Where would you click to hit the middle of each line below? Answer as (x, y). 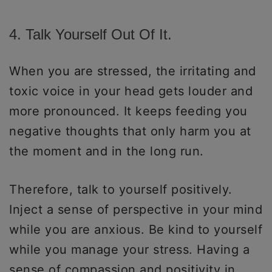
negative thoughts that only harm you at (130, 131)
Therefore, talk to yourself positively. (121, 190)
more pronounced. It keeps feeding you (128, 111)
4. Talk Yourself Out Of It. (93, 35)
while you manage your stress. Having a (129, 250)
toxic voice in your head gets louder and (131, 91)
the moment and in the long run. (107, 151)
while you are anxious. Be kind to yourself (136, 230)
